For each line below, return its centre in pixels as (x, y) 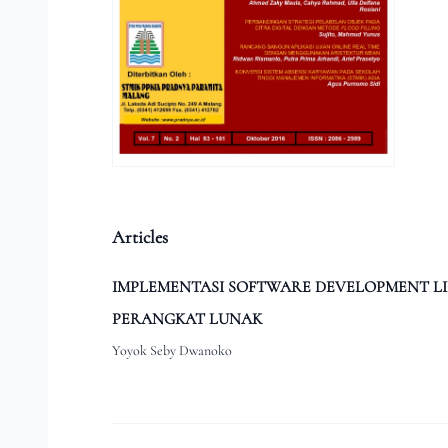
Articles (140, 237)
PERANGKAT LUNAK (187, 319)
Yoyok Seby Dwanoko (172, 351)
